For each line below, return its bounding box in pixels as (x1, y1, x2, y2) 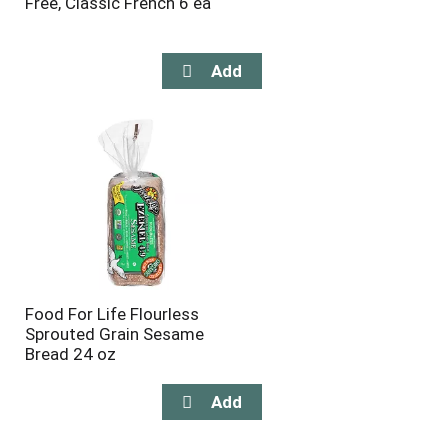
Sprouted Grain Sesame (24, 324, 204, 344)
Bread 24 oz (24, 344, 116, 364)
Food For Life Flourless (24, 304, 199, 324)
